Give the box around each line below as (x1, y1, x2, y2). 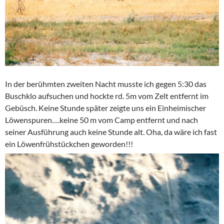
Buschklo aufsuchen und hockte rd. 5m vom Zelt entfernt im (5, 90, 208, 100)
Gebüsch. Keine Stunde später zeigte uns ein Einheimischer (5, 102, 206, 112)
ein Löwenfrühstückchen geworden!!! (5, 138, 133, 148)
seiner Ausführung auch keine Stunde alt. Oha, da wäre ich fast (5, 126, 217, 136)
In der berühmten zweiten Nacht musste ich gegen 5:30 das (5, 78, 206, 88)
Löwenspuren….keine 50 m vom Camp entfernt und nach (5, 114, 198, 124)
